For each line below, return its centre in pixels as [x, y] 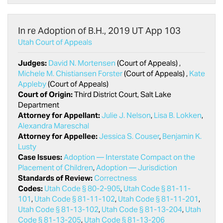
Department [39, 105]
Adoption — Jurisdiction [137, 167]
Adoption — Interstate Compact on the [129, 157]
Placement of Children [56, 167]
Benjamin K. [182, 136]
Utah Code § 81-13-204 [142, 209]
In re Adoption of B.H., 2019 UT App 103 [99, 31]
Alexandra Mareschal [54, 126]
